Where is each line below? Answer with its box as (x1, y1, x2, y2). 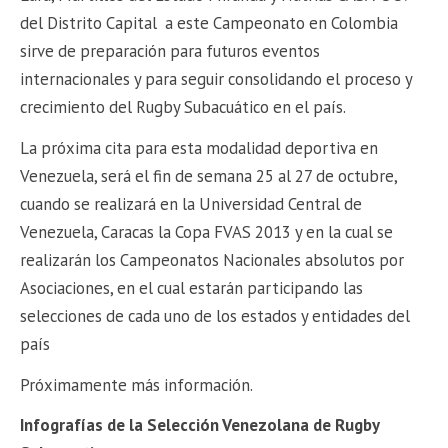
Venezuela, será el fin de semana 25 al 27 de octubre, (20, 164, 398, 187)
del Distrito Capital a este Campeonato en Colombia (20, 12, 399, 35)
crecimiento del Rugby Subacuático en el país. (20, 96, 347, 119)
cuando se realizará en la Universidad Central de (20, 192, 363, 215)
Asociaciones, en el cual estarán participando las (20, 276, 364, 299)
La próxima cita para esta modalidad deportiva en (20, 136, 379, 159)
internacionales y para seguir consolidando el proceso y (20, 68, 413, 91)
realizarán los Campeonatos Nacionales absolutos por (20, 248, 405, 271)
